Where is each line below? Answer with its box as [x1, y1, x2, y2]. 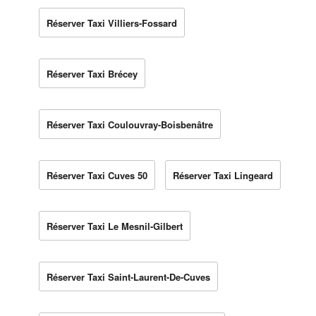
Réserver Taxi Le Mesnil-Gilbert [47, 219, 183, 233]
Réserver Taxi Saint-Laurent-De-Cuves [47, 269, 210, 284]
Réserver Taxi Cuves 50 [47, 168, 147, 182]
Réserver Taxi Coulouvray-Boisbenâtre [47, 117, 213, 131]
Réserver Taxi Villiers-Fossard [47, 16, 177, 30]
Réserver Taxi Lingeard [173, 168, 273, 182]
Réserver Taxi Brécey [47, 66, 138, 80]
